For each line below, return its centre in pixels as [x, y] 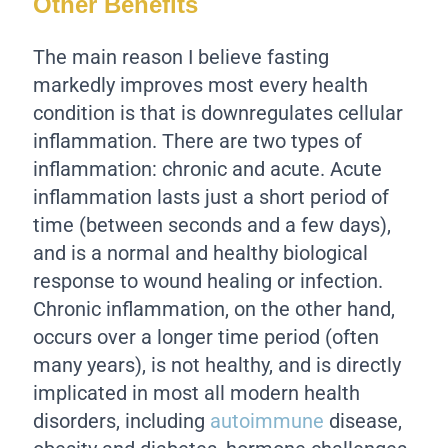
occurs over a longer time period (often [206, 336]
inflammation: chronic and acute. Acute [208, 168]
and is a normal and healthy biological [201, 252]
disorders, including [122, 420]
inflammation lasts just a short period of [211, 196]
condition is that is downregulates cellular [218, 112]
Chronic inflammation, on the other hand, [214, 308]
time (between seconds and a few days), [212, 224]
